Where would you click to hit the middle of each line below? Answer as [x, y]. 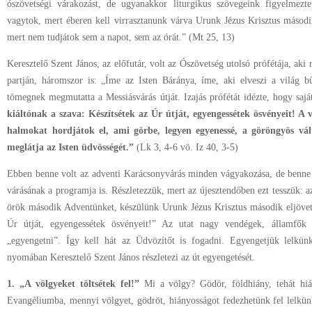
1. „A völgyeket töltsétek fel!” [76, 284]
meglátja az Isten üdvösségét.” [70, 147]
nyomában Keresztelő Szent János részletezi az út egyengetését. [131, 257]
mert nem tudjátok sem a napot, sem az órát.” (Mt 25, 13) [121, 37]
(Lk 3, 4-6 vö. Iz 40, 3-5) [186, 147]
